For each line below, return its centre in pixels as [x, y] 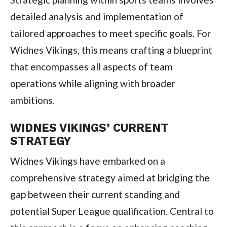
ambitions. [32, 100]
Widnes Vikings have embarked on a [87, 161]
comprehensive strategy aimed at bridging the [110, 178]
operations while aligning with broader [92, 84]
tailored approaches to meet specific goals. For [110, 33]
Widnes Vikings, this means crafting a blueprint [111, 50]
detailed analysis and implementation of [97, 17]
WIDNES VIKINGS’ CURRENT [89, 128]
